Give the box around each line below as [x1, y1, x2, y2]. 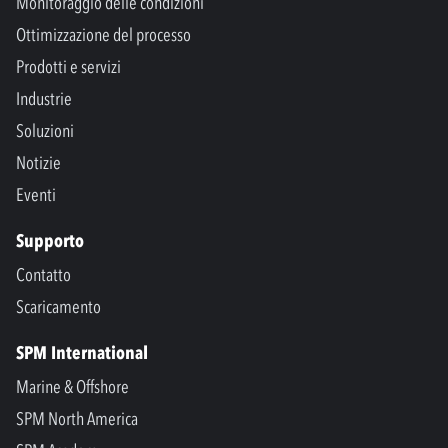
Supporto [16, 230, 84, 253]
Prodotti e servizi [16, 56, 121, 79]
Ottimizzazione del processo [16, 24, 191, 47]
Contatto [16, 264, 71, 287]
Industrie [16, 88, 72, 111]
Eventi [16, 184, 56, 207]
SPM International [16, 342, 148, 365]
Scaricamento [16, 296, 101, 319]
